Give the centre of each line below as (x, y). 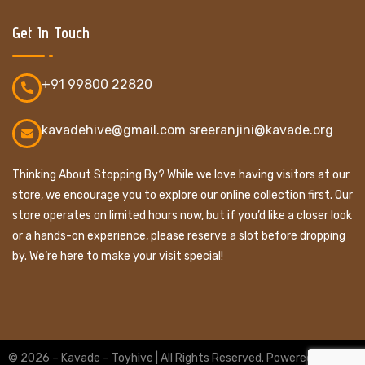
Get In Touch (51, 32)
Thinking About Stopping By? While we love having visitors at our (181, 174)
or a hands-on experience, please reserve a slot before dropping (179, 235)
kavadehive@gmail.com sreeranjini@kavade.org (187, 130)
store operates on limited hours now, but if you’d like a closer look (182, 215)
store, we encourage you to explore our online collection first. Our (182, 195)
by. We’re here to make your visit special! (118, 256)
